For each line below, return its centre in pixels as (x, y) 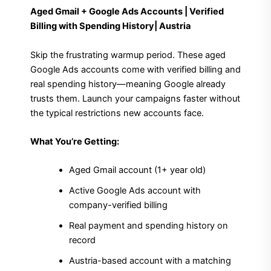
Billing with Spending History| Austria (110, 26)
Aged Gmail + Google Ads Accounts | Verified (127, 12)
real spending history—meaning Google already (128, 84)
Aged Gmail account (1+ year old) (137, 170)
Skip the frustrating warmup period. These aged (128, 55)
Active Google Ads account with (135, 191)
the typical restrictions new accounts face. (117, 113)
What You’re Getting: (75, 142)
